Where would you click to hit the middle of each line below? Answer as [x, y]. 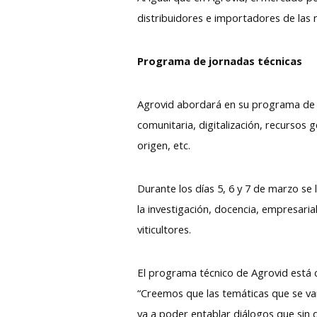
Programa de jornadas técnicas [220, 60]
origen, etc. [164, 145]
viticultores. [165, 229]
